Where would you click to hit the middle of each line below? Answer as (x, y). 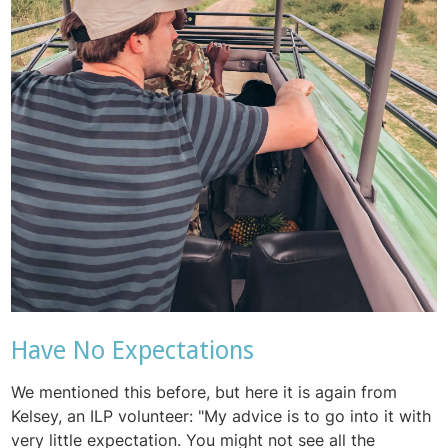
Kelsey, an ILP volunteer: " (108, 416)
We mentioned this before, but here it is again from (204, 392)
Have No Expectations (133, 351)
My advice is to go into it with (318, 416)
